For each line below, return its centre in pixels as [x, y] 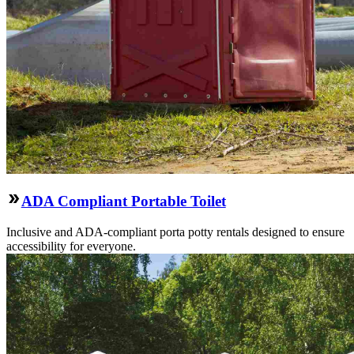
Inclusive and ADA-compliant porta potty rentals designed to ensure [175, 232]
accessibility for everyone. [71, 246]
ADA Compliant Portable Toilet [123, 201]
